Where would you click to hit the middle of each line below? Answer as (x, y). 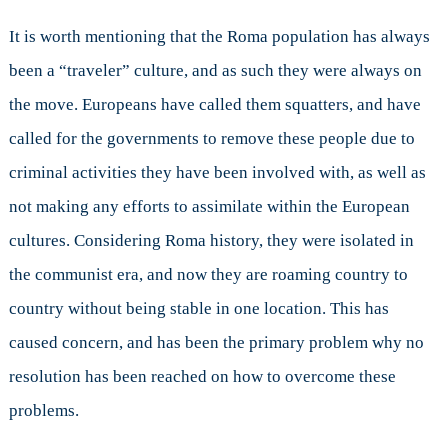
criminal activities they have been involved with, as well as (217, 172)
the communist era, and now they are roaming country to (208, 274)
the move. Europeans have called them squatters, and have (214, 104)
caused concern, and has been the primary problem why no (216, 342)
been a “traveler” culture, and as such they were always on (215, 70)
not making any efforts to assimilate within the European (209, 206)
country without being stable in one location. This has (198, 308)
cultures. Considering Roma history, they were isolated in (211, 240)
